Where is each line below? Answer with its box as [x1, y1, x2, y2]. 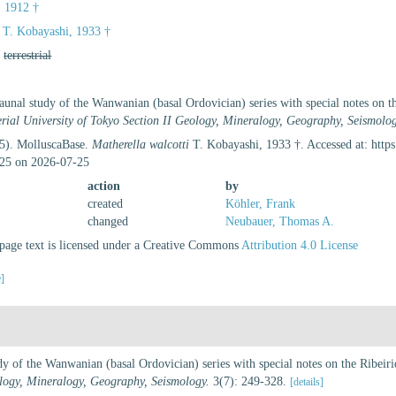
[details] [290, 376, 324, 388]
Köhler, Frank [225, 197, 295, 210]
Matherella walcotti [92, 138, 190, 151]
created [88, 197, 124, 210]
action [88, 179, 121, 193]
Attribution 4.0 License [241, 239, 359, 252]
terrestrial [4, 49, 52, 62]
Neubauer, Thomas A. [225, 215, 334, 228]
